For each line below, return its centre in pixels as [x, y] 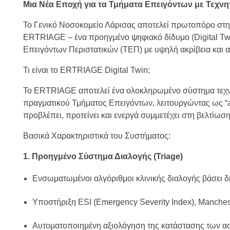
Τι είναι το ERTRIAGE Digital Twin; [87, 70]
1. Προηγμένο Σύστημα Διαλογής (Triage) [103, 157]
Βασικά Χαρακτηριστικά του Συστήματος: [97, 136]
